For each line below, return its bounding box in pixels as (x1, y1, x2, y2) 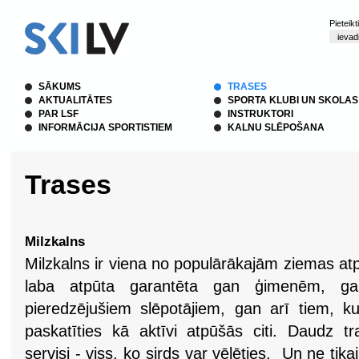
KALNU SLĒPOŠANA (228, 122, 325, 133)
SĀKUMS (38, 81, 81, 92)
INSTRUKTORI (228, 108, 293, 119)
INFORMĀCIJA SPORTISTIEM (38, 122, 172, 133)
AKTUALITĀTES (38, 95, 112, 106)
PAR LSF (38, 108, 79, 119)
